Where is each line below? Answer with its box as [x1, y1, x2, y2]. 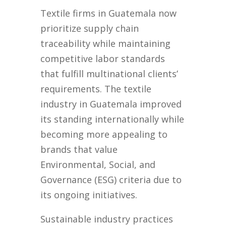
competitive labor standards [40, 52, 165, 65]
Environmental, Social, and [40, 158, 156, 171]
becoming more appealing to [40, 128, 168, 141]
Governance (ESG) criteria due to [40, 174, 182, 186]
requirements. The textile [40, 83, 152, 95]
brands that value [40, 143, 118, 156]
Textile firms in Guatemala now [40, 7, 177, 20]
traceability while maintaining [40, 37, 171, 50]
